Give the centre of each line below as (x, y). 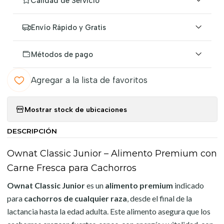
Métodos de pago (62, 54)
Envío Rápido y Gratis (68, 27)
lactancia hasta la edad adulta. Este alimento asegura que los (108, 211)
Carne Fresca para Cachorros (71, 168)
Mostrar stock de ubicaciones (75, 109)
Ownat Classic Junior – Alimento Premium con (112, 153)
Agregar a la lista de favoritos (89, 80)
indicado (188, 185)
